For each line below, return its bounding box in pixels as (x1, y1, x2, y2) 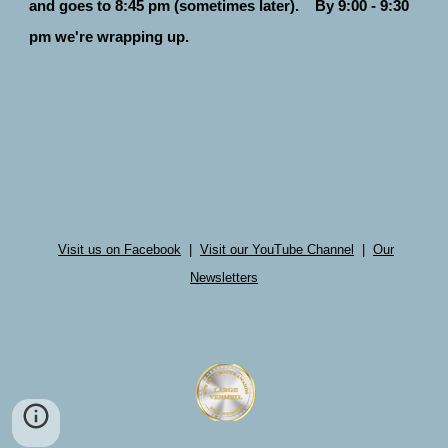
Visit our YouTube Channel (200, 242, 354, 257)
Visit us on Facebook (58, 242, 181, 257)
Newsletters (190, 270, 258, 285)
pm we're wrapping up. (29, 28, 190, 45)
